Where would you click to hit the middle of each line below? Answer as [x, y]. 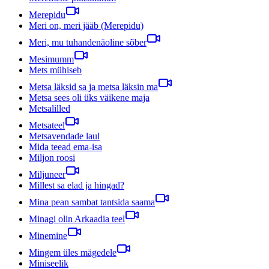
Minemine [48, 235]
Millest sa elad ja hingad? [77, 185]
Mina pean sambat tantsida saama [92, 202]
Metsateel [47, 125]
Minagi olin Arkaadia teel [77, 219]
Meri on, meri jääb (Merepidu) [86, 25]
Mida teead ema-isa [65, 147]
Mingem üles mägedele [73, 252]
